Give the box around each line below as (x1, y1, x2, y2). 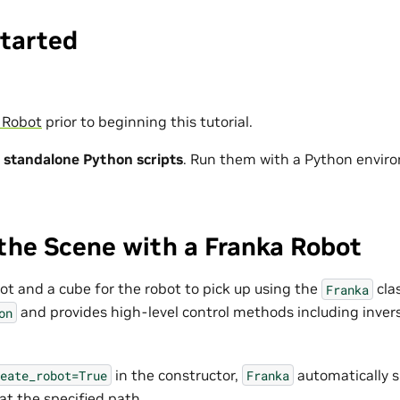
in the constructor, (112, 365, 242, 384)
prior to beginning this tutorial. (42, 112, 253, 131)
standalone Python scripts (4, 150, 183, 169)
